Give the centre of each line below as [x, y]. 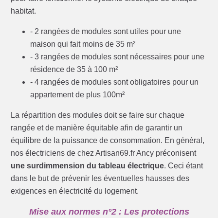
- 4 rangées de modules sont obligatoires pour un [115, 82]
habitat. [24, 11]
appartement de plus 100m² [78, 95]
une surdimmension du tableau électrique [88, 166]
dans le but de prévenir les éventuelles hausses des [100, 179]
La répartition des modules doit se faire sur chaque [98, 115]
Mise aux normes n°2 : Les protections [109, 212]
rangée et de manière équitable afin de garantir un [97, 128]
